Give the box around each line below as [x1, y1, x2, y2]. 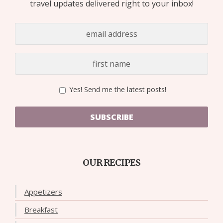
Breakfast [24, 204, 58, 215]
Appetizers [24, 186, 62, 197]
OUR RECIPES [83, 157, 140, 169]
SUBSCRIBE [90, 111, 133, 123]
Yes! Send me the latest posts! [67, 85, 166, 95]
